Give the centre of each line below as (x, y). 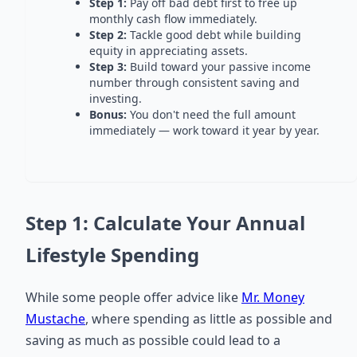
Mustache (55, 319)
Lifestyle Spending (112, 255)
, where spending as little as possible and (209, 319)
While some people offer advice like (133, 298)
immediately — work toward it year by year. (204, 131)
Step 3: (108, 67)
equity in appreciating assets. (169, 51)
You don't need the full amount (211, 115)
